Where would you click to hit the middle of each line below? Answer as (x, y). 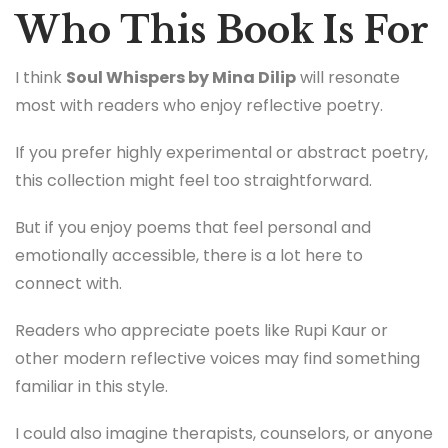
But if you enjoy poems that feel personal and (193, 227)
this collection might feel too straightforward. (193, 180)
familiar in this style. (91, 387)
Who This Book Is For (222, 30)
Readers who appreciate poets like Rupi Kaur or (201, 331)
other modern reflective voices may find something (217, 359)
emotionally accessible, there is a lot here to (189, 255)
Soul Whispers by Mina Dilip (181, 77)
